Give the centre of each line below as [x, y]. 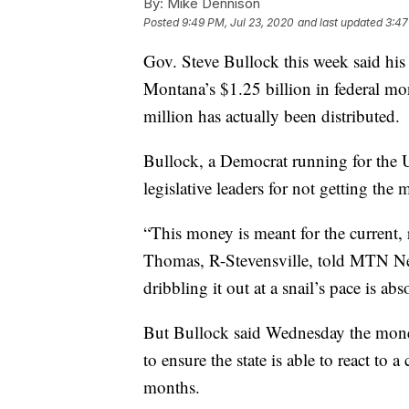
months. [172, 387]
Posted [163, 23]
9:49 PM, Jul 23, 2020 [238, 23]
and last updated [340, 23]
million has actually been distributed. [272, 116]
